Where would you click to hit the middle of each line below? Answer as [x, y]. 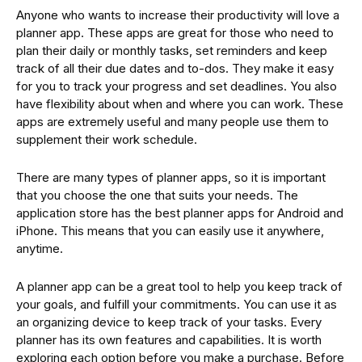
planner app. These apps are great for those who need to [175, 33]
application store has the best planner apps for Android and [180, 213]
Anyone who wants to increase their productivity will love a [178, 15]
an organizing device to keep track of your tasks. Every [169, 322]
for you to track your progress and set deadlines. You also [177, 86]
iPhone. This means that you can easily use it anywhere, [170, 231]
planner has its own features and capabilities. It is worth [169, 340]
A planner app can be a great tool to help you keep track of [179, 287]
